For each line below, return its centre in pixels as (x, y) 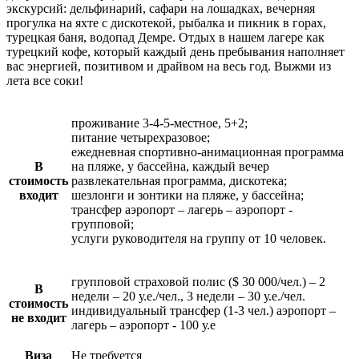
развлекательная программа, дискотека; (179, 180)
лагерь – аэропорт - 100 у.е (143, 325)
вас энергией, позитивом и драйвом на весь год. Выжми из (169, 66)
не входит (38, 317)
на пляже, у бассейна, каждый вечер (170, 166)
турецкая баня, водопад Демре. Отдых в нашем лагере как (165, 37)
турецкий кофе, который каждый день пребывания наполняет (175, 51)
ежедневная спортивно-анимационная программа (208, 151)
